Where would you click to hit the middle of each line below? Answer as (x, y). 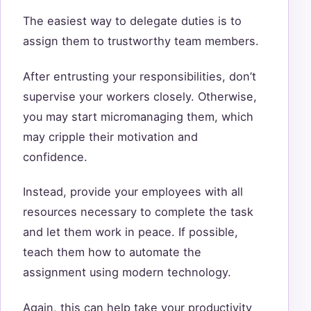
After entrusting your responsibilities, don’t (140, 76)
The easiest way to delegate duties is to (132, 21)
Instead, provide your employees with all (133, 192)
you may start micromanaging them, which (138, 116)
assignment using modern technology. (129, 272)
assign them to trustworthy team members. (143, 41)
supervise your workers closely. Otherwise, (140, 96)
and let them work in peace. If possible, (131, 232)
